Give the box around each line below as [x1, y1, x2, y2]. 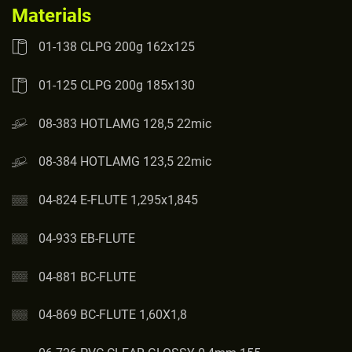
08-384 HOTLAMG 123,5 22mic [38, 154, 211, 170]
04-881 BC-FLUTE [38, 269, 136, 284]
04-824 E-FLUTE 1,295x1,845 [38, 192, 198, 207]
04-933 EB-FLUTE [38, 230, 135, 246]
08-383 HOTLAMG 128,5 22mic [38, 115, 211, 131]
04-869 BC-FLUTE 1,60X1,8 [38, 307, 187, 323]
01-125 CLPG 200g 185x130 [38, 77, 195, 93]
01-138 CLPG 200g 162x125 [38, 38, 195, 54]
